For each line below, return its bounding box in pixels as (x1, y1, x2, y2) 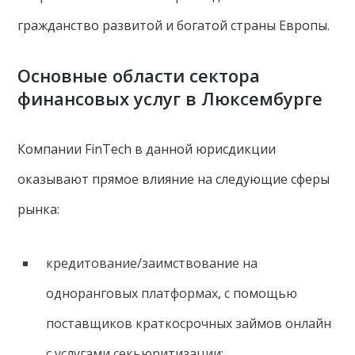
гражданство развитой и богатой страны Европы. (17, 16, 330, 34)
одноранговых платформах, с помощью (45, 284, 297, 302)
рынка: (17, 200, 60, 218)
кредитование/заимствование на (45, 254, 258, 272)
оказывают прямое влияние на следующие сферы (17, 170, 330, 188)
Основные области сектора (17, 63, 261, 87)
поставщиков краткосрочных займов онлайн (45, 314, 331, 332)
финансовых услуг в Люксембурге (17, 86, 338, 110)
